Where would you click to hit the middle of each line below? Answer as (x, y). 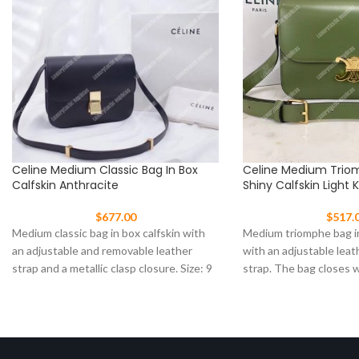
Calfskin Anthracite (65, 186)
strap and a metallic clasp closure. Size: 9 (112, 268)
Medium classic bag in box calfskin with (109, 233)
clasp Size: (268, 286)
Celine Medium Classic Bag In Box (105, 170)
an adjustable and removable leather (102, 251)
